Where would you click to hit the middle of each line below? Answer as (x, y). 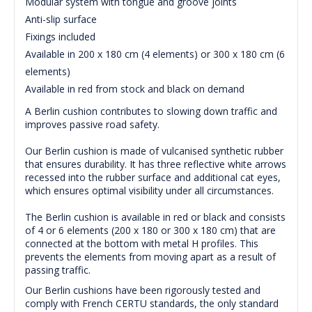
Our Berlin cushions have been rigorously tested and (143, 290)
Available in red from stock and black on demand (135, 89)
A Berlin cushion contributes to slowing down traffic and (151, 111)
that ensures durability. (76, 164)
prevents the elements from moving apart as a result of (150, 257)
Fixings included (62, 37)
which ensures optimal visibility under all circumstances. (149, 191)
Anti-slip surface (62, 19)
